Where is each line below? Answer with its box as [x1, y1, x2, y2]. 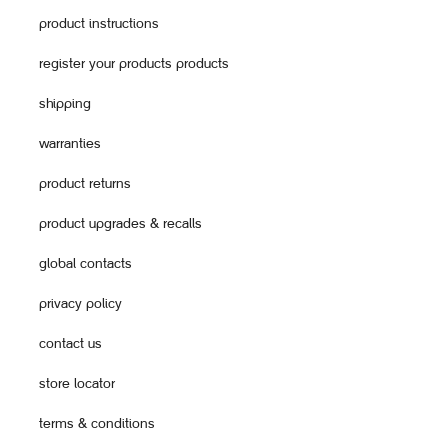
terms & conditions [39, 415, 155, 432]
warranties [39, 135, 101, 152]
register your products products [39, 55, 229, 72]
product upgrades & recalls [39, 215, 202, 232]
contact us [39, 335, 102, 352]
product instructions [39, 15, 159, 32]
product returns [39, 175, 131, 192]
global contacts [39, 255, 132, 272]
